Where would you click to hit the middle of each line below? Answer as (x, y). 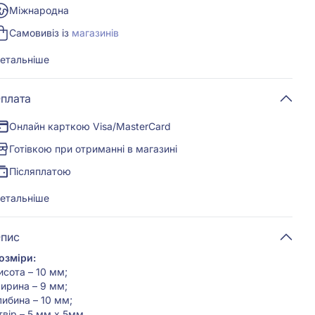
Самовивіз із (41, 33)
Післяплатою (40, 171)
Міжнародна (39, 10)
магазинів (96, 33)
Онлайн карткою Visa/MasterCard (90, 126)
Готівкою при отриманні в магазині (94, 149)
